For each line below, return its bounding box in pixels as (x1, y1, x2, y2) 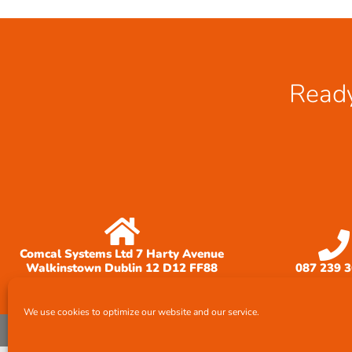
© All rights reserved (8, 322, 110, 338)
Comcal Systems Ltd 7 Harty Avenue (20, 246, 224, 262)
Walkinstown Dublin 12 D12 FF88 (26, 260, 218, 276)
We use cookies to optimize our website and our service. (24, 306, 259, 318)
